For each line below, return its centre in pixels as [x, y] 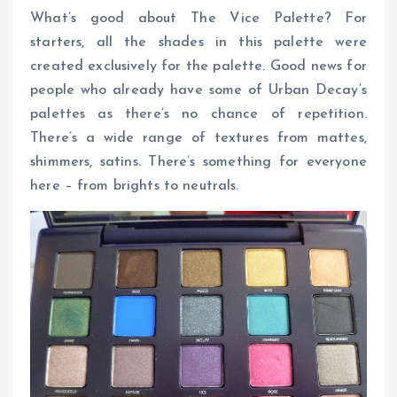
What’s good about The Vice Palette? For [198, 18]
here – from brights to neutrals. [135, 186]
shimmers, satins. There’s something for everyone [198, 162]
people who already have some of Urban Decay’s [198, 90]
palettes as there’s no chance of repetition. [198, 114]
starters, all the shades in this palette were [198, 42]
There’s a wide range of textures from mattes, [198, 138]
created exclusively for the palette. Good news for [198, 66]
